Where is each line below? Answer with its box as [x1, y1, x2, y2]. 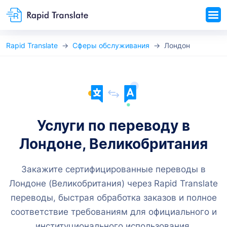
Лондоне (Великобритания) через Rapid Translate [9, 178, 218, 188]
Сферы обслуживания [72, 41, 149, 50]
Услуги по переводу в [37, 117, 190, 134]
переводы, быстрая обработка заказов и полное [10, 192, 217, 203]
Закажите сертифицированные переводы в [21, 164, 206, 174]
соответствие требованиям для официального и [10, 206, 217, 217]
